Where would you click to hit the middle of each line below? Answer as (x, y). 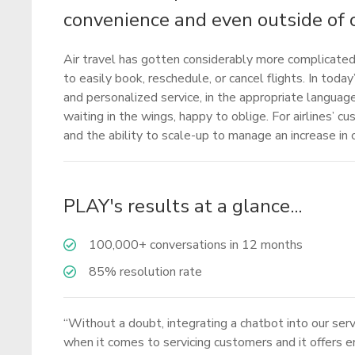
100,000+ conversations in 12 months (196, 245)
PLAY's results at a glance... (183, 206)
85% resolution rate (145, 272)
